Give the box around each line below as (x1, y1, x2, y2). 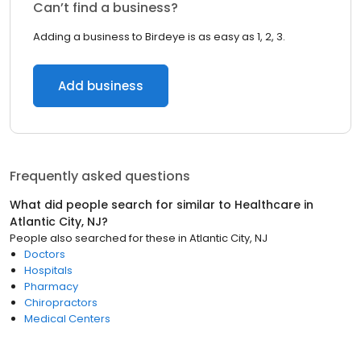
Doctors (24, 247, 65, 262)
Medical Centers (24, 311, 110, 326)
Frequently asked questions (10, 167, 190, 185)
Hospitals (24, 263, 73, 278)
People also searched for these (10, 230, 176, 246)
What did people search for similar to (10, 197, 234, 213)
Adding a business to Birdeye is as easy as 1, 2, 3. (33, 29, 285, 44)
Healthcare (234, 197, 301, 213)
